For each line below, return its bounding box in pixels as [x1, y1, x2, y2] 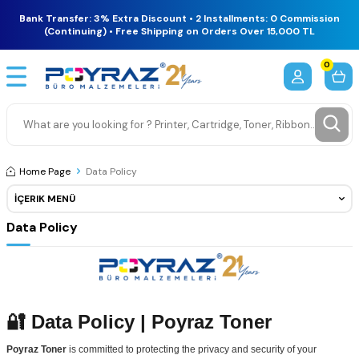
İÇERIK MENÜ [14, 192, 75, 205]
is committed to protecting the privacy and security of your [67, 343, 317, 355]
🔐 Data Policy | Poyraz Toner [6, 310, 272, 333]
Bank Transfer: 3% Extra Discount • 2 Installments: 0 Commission [19, 12, 340, 25]
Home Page [19, 164, 71, 178]
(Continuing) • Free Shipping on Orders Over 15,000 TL [44, 25, 315, 38]
